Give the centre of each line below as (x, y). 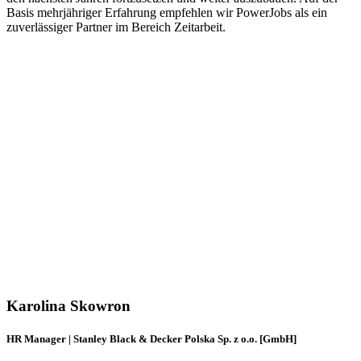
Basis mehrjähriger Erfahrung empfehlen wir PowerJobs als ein (167, 12)
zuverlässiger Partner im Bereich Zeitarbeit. (116, 27)
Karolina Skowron (68, 306)
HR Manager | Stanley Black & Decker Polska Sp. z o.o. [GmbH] (151, 339)
